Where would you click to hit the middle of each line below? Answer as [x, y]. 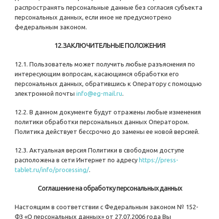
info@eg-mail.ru [99, 94]
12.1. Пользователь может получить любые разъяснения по [105, 64]
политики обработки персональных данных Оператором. [102, 122]
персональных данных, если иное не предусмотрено [93, 17]
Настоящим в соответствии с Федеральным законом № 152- [107, 207]
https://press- [159, 160]
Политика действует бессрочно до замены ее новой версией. [107, 132]
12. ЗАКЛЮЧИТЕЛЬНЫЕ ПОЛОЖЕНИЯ [109, 46]
